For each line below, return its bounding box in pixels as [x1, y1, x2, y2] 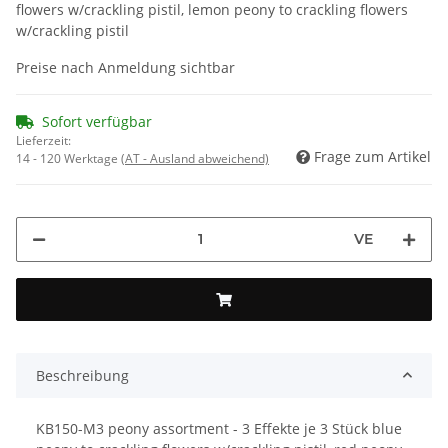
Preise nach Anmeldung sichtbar [16, 57, 235, 77]
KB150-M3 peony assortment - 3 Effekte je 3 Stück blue [36, 418, 402, 438]
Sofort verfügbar [42, 111, 152, 131]
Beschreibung [36, 365, 129, 385]
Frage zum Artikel [314, 146, 431, 166]
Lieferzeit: [16, 131, 71, 149]
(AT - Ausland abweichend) [121, 149, 269, 167]
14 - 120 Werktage [16, 149, 121, 167]
